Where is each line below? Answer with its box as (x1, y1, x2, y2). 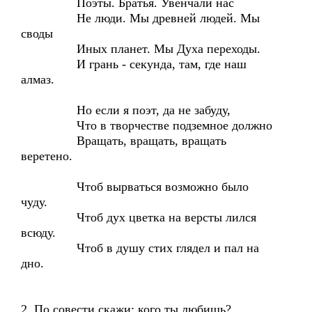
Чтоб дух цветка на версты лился (21, 210, 256, 224)
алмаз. (21, 72, 54, 86)
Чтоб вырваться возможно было (21, 180, 249, 194)
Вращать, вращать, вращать (21, 134, 226, 148)
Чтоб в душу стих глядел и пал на (21, 241, 259, 255)
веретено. (21, 149, 72, 163)
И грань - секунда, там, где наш (21, 57, 247, 71)
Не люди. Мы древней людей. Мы (21, 11, 260, 25)
